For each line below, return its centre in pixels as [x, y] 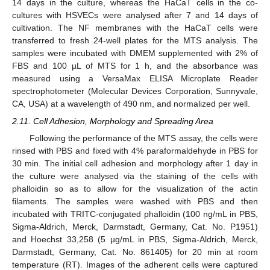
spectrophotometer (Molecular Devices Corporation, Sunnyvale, [135, 91]
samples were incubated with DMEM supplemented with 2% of [135, 53]
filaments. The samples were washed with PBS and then [135, 201]
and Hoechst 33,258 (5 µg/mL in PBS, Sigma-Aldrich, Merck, [135, 239]
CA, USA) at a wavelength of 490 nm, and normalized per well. [131, 104]
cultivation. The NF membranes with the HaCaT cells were [135, 28]
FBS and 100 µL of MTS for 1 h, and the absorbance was [135, 66]
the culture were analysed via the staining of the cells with [135, 176]
